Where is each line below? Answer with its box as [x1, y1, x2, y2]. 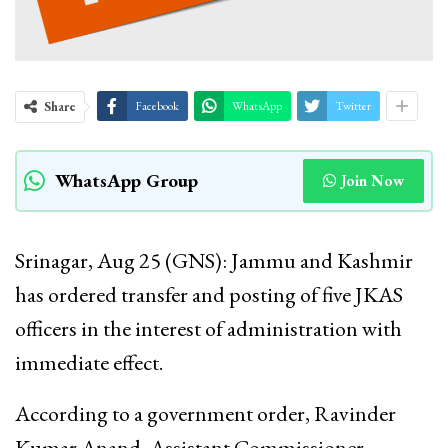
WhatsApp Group [55, 167, 198, 193]
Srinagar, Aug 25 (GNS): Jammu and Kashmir [15, 245, 413, 275]
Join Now [341, 170, 404, 190]
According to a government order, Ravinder [15, 398, 396, 428]
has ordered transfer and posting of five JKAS [15, 279, 403, 309]
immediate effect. [15, 347, 163, 377]
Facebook [135, 97, 179, 114]
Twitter [335, 97, 371, 114]
